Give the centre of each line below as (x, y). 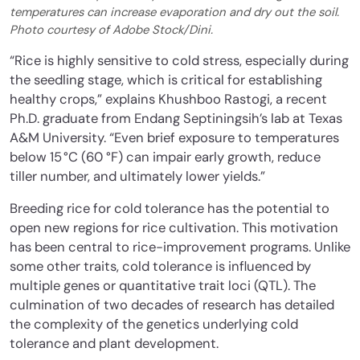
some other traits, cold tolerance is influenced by (160, 266)
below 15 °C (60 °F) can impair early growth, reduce (165, 157)
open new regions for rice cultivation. (126, 227)
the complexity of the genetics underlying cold (154, 324)
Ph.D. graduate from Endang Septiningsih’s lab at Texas (176, 118)
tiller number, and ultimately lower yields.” (137, 176)
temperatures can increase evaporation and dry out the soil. (174, 12)
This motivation (290, 227)
